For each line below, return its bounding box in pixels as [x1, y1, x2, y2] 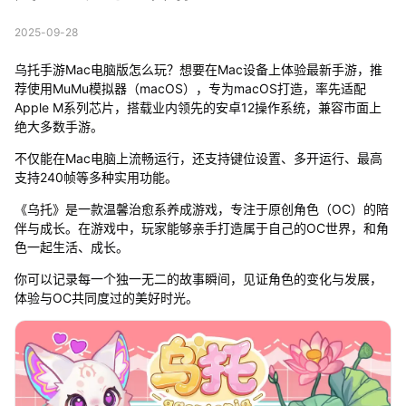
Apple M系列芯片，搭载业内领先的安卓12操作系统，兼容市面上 [14, 99, 382, 115]
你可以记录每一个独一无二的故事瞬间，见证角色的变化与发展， [14, 270, 382, 286]
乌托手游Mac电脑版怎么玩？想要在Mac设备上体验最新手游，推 [14, 61, 382, 77]
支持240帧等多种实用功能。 [14, 169, 178, 185]
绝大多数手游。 [14, 118, 103, 134]
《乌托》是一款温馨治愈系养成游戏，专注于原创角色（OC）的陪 [14, 200, 389, 217]
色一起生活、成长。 [14, 238, 129, 255]
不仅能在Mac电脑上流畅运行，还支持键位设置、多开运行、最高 [14, 150, 382, 166]
